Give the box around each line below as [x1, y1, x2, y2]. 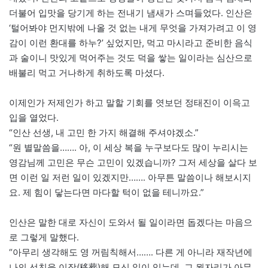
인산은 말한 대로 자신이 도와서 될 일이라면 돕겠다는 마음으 [9, 217, 252, 229]
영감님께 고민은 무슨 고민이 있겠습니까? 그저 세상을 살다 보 [9, 157, 257, 169]
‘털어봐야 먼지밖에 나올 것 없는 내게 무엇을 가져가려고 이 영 [9, 22, 257, 34]
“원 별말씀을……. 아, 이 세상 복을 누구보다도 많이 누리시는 [9, 142, 248, 154]
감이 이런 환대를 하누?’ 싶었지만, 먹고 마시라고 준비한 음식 [9, 37, 252, 49]
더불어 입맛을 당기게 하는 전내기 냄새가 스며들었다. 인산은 [9, 7, 252, 19]
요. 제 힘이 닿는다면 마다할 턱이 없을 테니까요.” [9, 187, 204, 199]
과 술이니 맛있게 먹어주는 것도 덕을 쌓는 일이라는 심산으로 [9, 52, 252, 64]
